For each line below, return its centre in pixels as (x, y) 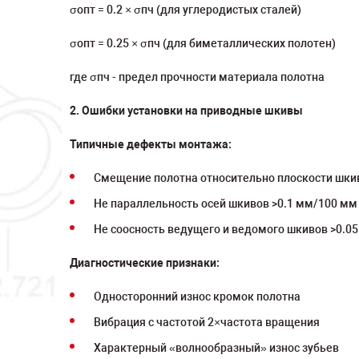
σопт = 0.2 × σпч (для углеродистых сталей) (186, 10)
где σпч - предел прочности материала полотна (197, 77)
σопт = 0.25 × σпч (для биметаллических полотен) (203, 43)
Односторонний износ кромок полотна (197, 296)
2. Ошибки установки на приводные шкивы (186, 111)
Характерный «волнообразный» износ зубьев (216, 348)
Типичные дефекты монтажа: (151, 144)
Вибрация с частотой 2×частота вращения (207, 322)
